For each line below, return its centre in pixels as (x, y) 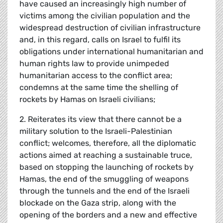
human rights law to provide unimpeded (94, 64)
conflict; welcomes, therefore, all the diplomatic (108, 143)
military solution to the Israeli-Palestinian (96, 131)
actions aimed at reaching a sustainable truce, (106, 155)
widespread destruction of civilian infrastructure (110, 28)
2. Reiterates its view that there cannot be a (101, 119)
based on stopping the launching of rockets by (107, 167)
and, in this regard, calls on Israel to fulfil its (100, 40)
